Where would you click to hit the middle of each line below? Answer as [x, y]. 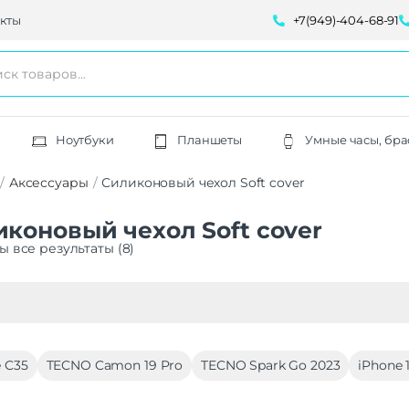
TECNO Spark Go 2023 [271, 366]
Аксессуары [48, 183]
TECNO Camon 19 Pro [115, 366]
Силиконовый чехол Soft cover [203, 183]
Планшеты [210, 140]
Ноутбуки [84, 140]
